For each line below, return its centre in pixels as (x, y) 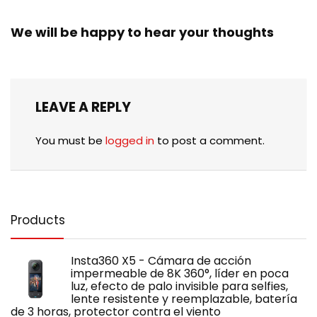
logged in (130, 140)
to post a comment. (209, 140)
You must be (70, 140)
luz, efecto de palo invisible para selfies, (179, 286)
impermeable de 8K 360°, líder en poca (180, 273)
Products (38, 220)
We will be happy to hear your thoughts (142, 32)
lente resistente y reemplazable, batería (184, 299)
